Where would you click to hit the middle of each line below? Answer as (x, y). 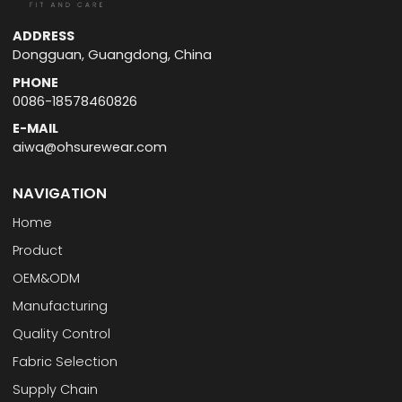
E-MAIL (36, 129)
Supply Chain (56, 390)
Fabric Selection (66, 362)
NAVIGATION (60, 194)
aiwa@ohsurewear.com (90, 148)
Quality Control (62, 334)
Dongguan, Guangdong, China (113, 55)
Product (38, 251)
